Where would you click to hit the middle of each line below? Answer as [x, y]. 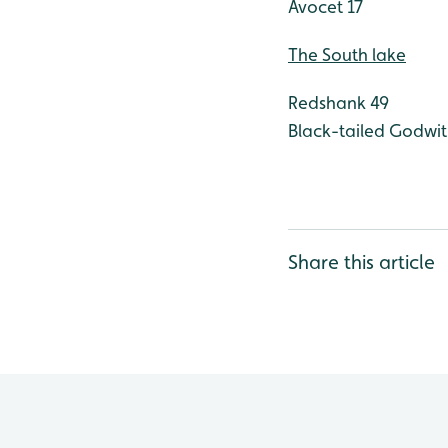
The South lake [347, 54]
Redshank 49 [338, 102]
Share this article [361, 262]
